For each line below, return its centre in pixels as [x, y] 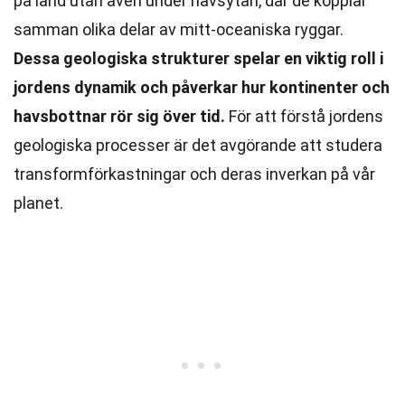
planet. [38, 203]
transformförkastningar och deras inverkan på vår [194, 174]
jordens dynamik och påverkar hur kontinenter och [202, 87]
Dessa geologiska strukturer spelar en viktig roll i [198, 58]
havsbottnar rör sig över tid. [119, 116]
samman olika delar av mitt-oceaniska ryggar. [179, 29]
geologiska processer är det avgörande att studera [198, 145]
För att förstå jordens [304, 116]
